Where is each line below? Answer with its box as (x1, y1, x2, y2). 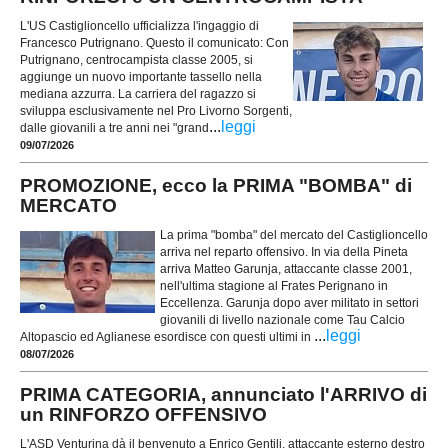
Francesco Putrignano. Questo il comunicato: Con (20, 35, 289, 50)
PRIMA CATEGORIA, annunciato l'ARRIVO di (20, 384, 427, 406)
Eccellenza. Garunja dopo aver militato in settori (160, 295, 419, 310)
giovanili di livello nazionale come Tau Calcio (160, 312, 405, 327)
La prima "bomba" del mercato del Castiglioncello (160, 227, 428, 242)
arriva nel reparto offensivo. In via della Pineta (160, 244, 408, 259)
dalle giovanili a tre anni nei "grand (20, 120, 209, 135)
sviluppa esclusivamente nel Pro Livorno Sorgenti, (20, 103, 292, 118)
